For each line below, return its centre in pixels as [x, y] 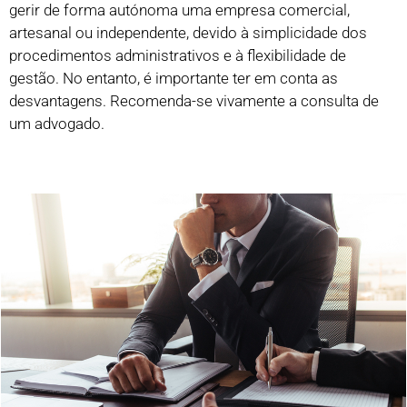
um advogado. [57, 124]
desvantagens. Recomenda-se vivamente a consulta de [194, 101]
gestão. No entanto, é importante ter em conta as [174, 79]
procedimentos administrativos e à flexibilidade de [178, 56]
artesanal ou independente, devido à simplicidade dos [188, 33]
